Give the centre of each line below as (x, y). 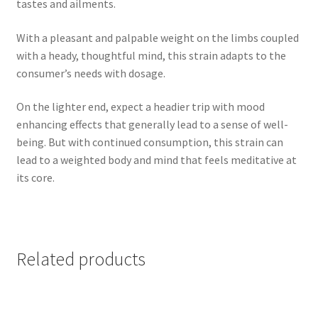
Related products (81, 259)
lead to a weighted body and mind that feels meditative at (156, 160)
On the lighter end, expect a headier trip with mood (140, 107)
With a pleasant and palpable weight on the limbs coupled (157, 37)
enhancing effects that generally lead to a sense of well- (152, 125)
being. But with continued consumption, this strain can (149, 142)
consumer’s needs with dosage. (91, 73)
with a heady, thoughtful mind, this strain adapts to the (151, 55)
